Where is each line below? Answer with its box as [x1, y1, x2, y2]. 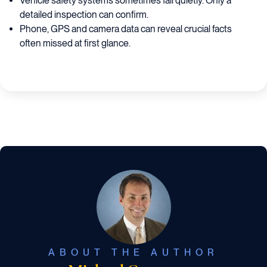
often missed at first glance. [20, 37, 131, 49]
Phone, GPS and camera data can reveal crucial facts [20, 23, 232, 35]
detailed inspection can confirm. [20, 8, 149, 20]
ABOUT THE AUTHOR [48, 247, 219, 259]
